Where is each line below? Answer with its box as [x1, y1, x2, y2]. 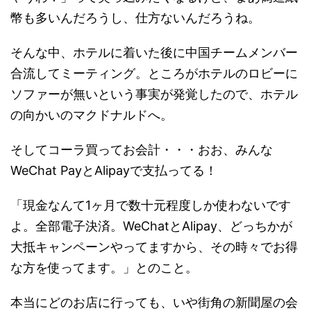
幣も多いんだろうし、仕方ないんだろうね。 [10, 10, 260, 25]
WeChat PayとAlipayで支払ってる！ [10, 163, 217, 178]
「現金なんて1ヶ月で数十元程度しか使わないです [10, 198, 291, 212]
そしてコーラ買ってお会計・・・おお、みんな [10, 142, 273, 157]
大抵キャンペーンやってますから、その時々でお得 [10, 239, 298, 254]
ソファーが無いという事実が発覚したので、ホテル [10, 87, 298, 101]
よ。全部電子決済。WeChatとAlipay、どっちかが [10, 219, 292, 233]
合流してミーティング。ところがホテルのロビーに [10, 66, 298, 81]
